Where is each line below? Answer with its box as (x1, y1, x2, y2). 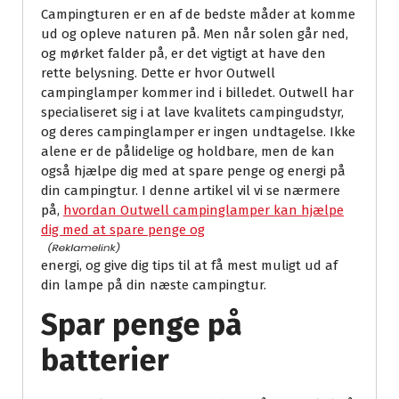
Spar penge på (41, 306, 242, 344)
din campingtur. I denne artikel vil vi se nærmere (41, 183, 340, 199)
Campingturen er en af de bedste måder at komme (41, 6, 355, 23)
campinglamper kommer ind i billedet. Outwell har (41, 85, 354, 102)
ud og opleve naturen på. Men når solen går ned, (41, 26, 348, 43)
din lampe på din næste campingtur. (41, 277, 266, 294)
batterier (41, 342, 169, 379)
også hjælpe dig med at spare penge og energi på (41, 163, 346, 180)
